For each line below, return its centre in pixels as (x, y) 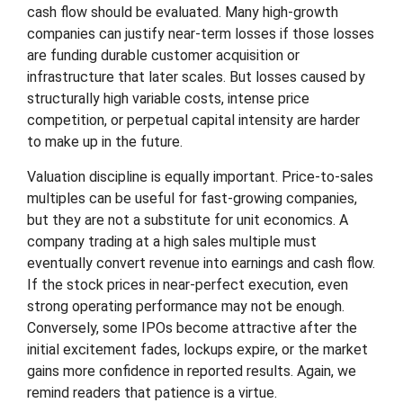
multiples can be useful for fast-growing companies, (192, 198)
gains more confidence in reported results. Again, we (192, 371)
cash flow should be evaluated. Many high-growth (183, 12)
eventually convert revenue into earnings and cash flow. (201, 263)
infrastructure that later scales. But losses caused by (196, 77)
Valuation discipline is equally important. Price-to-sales (200, 177)
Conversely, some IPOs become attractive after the (192, 328)
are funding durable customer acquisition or (163, 55)
